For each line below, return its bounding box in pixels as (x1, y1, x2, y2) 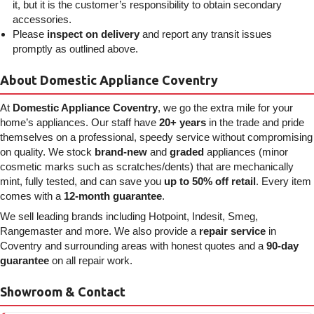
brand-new (95, 145, 147, 158)
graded (170, 145, 204, 158)
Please (13, 27, 47, 40)
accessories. (13, 13, 71, 25)
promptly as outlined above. (13, 42, 138, 55)
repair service (199, 224, 266, 237)
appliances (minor (204, 145, 288, 158)
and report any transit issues (139, 27, 272, 40)
